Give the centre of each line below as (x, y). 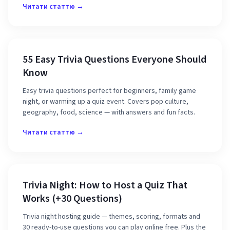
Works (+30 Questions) (72, 199)
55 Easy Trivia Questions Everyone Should (114, 60)
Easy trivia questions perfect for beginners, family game (109, 91)
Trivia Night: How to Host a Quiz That (105, 185)
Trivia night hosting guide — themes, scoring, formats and (111, 217)
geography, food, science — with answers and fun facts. (109, 112)
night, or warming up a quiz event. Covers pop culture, (106, 102)
